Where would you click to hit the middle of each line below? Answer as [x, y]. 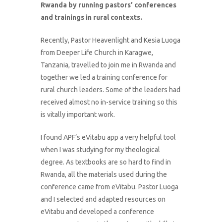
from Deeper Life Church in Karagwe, [97, 53]
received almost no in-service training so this [109, 102]
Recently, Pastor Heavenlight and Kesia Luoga [111, 40]
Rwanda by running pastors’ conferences [109, 5]
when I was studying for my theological [101, 150]
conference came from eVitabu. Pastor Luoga [110, 187]
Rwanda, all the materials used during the [104, 175]
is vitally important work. [78, 115]
